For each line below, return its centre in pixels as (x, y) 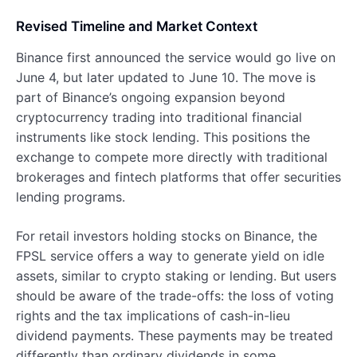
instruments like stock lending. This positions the (163, 137)
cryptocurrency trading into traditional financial (159, 117)
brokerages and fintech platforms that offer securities (178, 177)
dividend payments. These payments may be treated (175, 335)
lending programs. (71, 196)
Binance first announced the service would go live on (176, 57)
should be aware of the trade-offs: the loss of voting (175, 295)
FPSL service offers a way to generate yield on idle (170, 255)
